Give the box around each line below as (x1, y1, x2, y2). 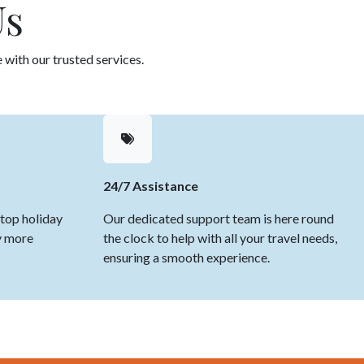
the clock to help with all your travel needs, (103, 230, 337, 245)
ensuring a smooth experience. (103, 249, 272, 265)
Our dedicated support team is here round (103, 210, 334, 226)
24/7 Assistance (103, 178, 198, 193)
